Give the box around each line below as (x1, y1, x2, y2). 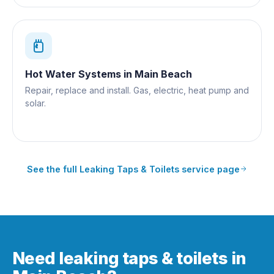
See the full (27, 163, 80, 174)
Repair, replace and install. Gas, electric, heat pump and (25, 84, 249, 95)
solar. (25, 97, 46, 108)
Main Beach (135, 67, 192, 80)
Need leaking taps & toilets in (12, 248, 246, 268)
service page (179, 163, 240, 174)
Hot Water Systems (25, 67, 121, 80)
